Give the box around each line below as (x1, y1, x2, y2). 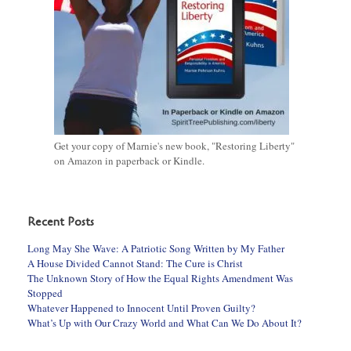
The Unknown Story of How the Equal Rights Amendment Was (27, 271, 293, 286)
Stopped (27, 286, 63, 301)
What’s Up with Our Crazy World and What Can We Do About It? (27, 316, 302, 331)
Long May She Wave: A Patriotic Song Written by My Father (27, 241, 284, 256)
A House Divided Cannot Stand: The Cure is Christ (27, 256, 243, 271)
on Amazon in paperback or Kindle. (54, 154, 204, 168)
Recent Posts (27, 214, 94, 230)
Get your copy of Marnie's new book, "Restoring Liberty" (54, 139, 295, 154)
